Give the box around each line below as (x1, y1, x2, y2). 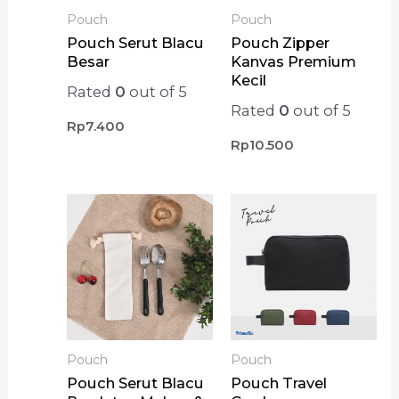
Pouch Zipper (230, 33, 330, 52)
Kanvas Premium (230, 52, 356, 70)
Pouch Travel (230, 374, 327, 393)
